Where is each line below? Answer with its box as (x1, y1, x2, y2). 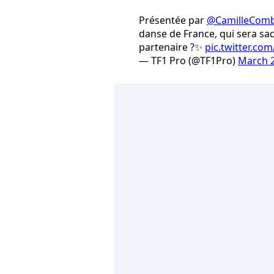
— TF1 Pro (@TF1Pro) (139, 54, 238, 68)
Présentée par (139, 13, 207, 28)
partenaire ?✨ (139, 40, 205, 54)
